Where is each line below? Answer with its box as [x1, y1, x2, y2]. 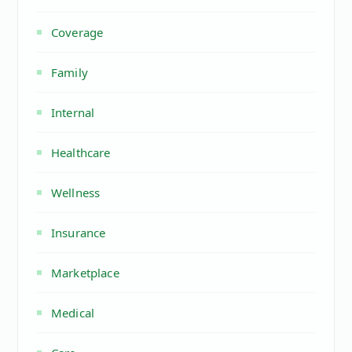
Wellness [51, 184, 101, 200]
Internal [51, 104, 95, 120]
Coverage [51, 24, 104, 40]
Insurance [51, 224, 106, 240]
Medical [51, 304, 95, 321]
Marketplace [51, 264, 119, 280]
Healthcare [51, 144, 111, 160]
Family [51, 64, 88, 80]
